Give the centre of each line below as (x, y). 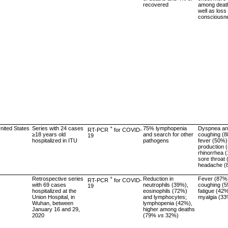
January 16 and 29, (56, 209)
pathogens (156, 140)
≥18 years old (49, 134)
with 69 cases (49, 184)
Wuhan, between (53, 203)
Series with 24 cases (58, 128)
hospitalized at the (54, 191)
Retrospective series (58, 178)
